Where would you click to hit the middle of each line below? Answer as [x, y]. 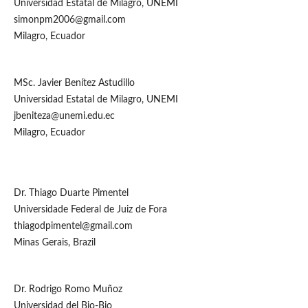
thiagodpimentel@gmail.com [73, 227]
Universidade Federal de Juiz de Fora [90, 210]
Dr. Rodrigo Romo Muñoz [68, 290]
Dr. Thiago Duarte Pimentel [71, 194]
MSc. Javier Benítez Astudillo [74, 84]
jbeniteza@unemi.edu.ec [64, 117]
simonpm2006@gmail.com [69, 20]
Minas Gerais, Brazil [54, 243]
